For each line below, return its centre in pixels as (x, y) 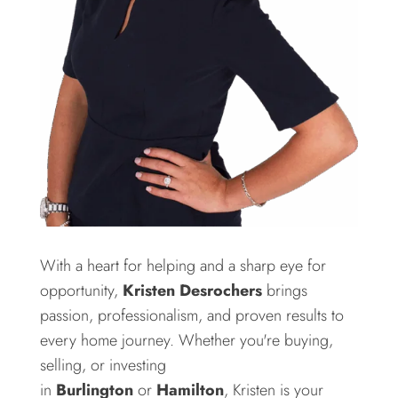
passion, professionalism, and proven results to (191, 315)
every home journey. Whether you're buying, (186, 340)
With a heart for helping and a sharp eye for (183, 265)
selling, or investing (103, 365)
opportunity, (81, 290)
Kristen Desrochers (192, 290)
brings (284, 290)
